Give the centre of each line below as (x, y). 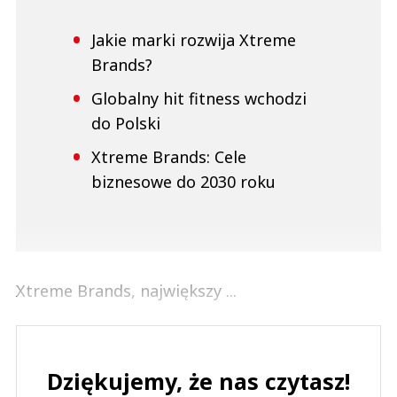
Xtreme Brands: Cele (169, 156)
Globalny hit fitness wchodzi (199, 98)
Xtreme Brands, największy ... (126, 290)
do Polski (126, 123)
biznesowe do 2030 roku (183, 181)
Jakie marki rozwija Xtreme (194, 39)
